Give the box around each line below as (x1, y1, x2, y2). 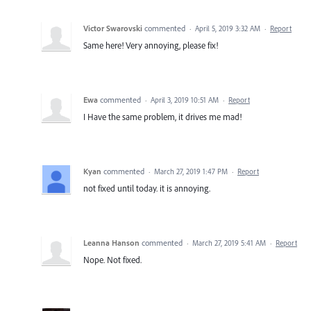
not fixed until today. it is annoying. (83, 182, 210, 194)
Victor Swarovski (83, 22, 142, 33)
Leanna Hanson (83, 237, 140, 248)
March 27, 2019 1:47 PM (154, 166, 228, 176)
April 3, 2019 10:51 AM (151, 94, 219, 105)
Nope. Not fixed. (83, 253, 142, 265)
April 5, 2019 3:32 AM (195, 23, 260, 33)
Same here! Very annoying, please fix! (83, 39, 218, 51)
